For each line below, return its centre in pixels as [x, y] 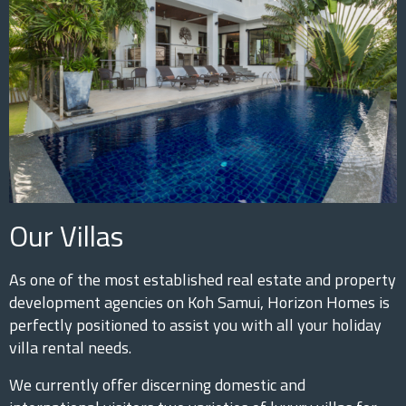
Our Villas [66, 235]
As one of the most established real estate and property [203, 279]
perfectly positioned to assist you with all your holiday [195, 324]
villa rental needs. [70, 347]
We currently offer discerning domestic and [157, 384]
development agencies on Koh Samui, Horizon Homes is [199, 302]
